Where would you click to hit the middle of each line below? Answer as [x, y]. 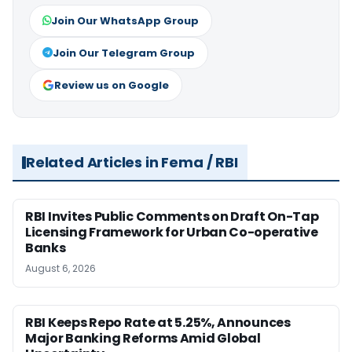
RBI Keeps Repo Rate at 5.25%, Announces [158, 323]
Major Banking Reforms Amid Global [143, 339]
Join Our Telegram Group [124, 53]
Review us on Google [112, 86]
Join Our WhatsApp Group [125, 21]
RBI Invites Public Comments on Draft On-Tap [172, 217]
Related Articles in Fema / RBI [132, 163]
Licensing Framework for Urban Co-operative [172, 233]
